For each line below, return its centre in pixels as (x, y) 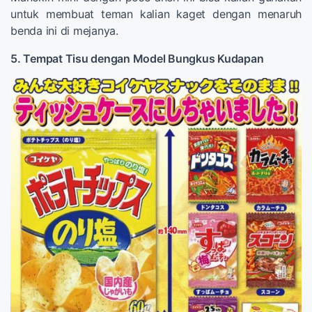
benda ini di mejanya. (64, 30)
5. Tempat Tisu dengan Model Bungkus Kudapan (137, 58)
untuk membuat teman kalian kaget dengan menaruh (156, 14)
